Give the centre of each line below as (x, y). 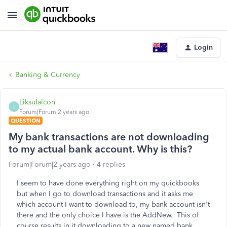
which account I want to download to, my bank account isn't (113, 204)
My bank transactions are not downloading (109, 137)
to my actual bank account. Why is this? (100, 149)
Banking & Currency (48, 75)
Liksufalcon (37, 102)
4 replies (111, 164)
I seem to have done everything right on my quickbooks (108, 183)
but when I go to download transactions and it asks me (105, 194)
